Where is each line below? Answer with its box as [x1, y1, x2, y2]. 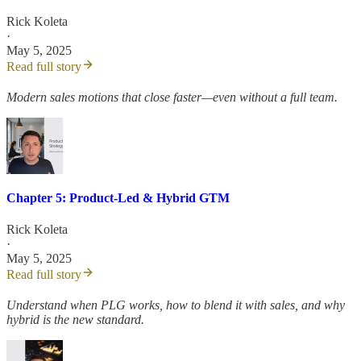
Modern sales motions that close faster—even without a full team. [6, 89, 338, 104]
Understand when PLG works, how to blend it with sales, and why [6, 298, 345, 313]
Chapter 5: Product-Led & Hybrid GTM [6, 190, 230, 205]
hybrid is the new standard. [6, 313, 144, 327]
